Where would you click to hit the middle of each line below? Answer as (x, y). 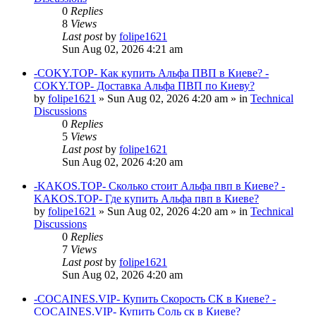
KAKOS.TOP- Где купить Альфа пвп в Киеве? (146, 198)
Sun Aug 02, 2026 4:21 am (122, 49)
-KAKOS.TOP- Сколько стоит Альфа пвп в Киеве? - (159, 186)
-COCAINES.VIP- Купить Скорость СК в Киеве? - (155, 298)
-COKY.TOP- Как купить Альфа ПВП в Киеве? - (151, 73)
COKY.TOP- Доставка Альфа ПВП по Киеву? (144, 85)
